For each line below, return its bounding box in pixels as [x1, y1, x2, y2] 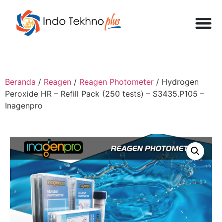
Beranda [5, 77, 36, 87]
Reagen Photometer [79, 77, 154, 87]
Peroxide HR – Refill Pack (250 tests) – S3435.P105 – [5, 89, 204, 99]
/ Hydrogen [154, 77, 199, 87]
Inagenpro [5, 101, 43, 111]
